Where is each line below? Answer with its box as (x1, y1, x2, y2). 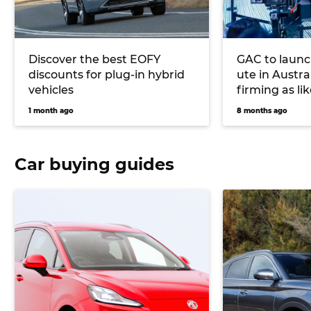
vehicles (28, 83, 74, 97)
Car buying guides (15, 154, 174, 175)
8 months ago (237, 106, 287, 116)
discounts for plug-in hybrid (28, 68, 185, 82)
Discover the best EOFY (28, 53, 160, 67)
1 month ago (28, 106, 74, 116)
